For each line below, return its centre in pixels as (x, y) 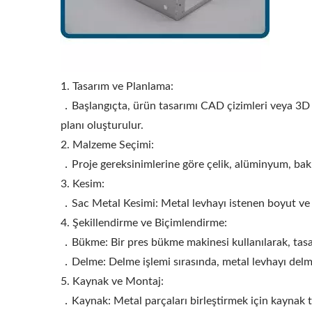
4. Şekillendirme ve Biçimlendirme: (144, 223)
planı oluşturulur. (102, 125)
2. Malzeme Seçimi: (107, 145)
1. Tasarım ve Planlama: (117, 86)
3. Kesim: (83, 184)
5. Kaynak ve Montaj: (112, 281)
